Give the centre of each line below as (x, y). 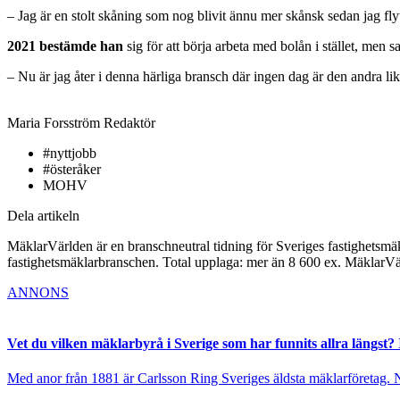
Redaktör (129, 122)
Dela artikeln (43, 215)
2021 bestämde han (65, 46)
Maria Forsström (54, 122)
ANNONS (38, 292)
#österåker (72, 169)
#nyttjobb (70, 153)
